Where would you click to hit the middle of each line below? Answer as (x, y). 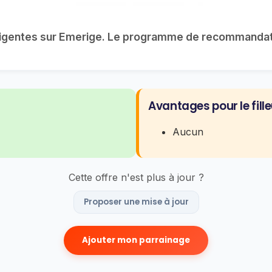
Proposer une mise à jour (136, 202)
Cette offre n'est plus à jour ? (136, 177)
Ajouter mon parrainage (136, 240)
